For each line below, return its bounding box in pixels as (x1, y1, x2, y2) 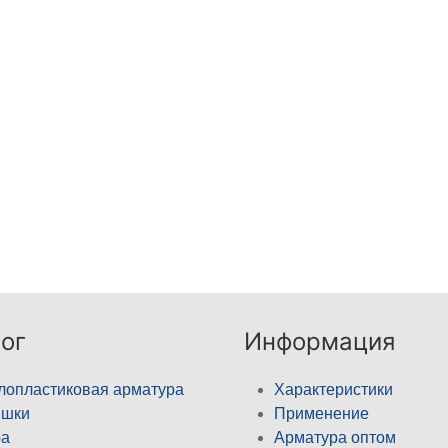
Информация (244, 326, 395, 356)
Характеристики (274, 380, 393, 398)
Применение (274, 404, 369, 422)
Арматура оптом (274, 428, 396, 446)
